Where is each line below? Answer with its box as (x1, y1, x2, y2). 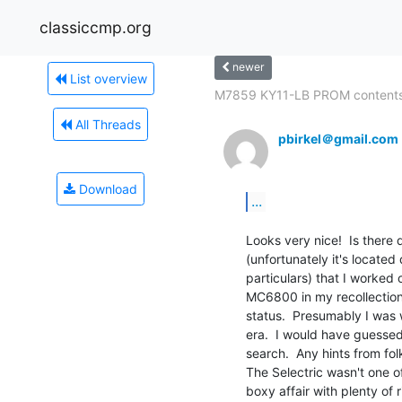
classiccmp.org (39, 17, 152, 37)
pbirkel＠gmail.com (278, 130, 398, 146)
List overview (66, 70, 147, 86)
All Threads (72, 116, 141, 132)
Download (75, 180, 137, 197)
